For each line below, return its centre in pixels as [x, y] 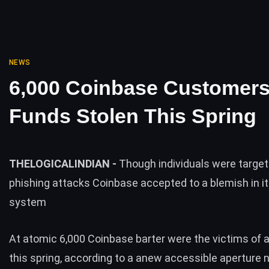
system [28, 202]
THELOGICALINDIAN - [64, 164]
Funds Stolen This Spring [133, 116]
